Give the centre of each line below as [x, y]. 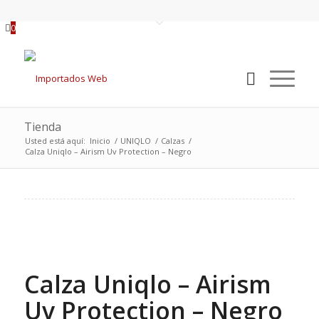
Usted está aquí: [55, 141]
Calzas [172, 141]
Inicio [100, 141]
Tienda [42, 127]
